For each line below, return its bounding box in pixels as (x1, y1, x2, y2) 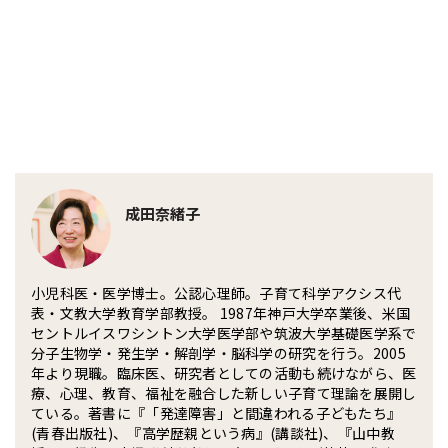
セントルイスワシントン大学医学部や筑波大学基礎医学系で (31, 322, 417, 343)
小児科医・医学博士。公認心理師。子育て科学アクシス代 (31, 282, 402, 303)
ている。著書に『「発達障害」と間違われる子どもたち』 (31, 402, 402, 423)
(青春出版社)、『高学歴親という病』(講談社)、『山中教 (31, 422, 395, 443)
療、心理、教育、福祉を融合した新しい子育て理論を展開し (31, 382, 417, 403)
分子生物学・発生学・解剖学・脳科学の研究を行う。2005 (31, 342, 406, 363)
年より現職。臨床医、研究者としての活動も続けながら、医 (31, 362, 417, 383)
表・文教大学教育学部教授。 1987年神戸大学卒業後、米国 (31, 302, 411, 323)
